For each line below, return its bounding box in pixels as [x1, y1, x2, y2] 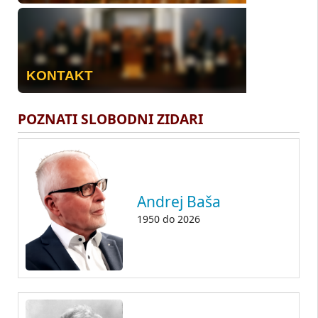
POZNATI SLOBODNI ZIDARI [18, 109, 203, 128]
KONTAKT [26, 67, 93, 83]
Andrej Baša [137, 191, 221, 212]
